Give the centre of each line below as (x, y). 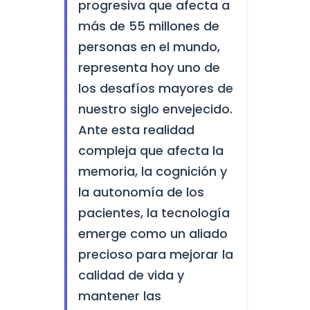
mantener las (119, 296)
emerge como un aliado (153, 234)
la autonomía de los (141, 192)
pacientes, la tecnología (154, 213)
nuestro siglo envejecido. (155, 109)
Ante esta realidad (136, 130)
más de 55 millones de (148, 26)
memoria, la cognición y (152, 171)
